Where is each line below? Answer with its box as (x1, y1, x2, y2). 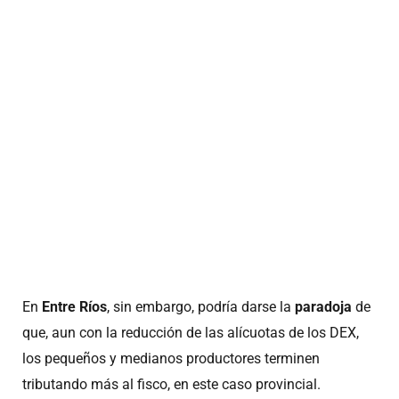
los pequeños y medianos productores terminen (22, 349, 320, 367)
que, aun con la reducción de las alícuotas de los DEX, (22, 323, 359, 341)
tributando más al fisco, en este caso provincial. (22, 375, 321, 393)
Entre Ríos (42, 297, 107, 315)
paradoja (295, 297, 352, 315)
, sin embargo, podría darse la (107, 297, 295, 315)
